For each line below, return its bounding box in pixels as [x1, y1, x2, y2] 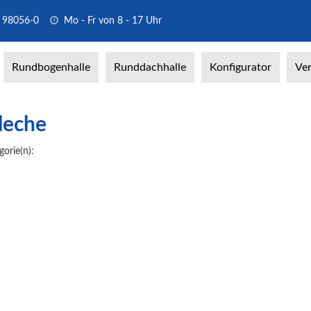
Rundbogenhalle [12, 62, 90, 73]
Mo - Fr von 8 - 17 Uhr [61, 16, 162, 26]
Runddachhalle [114, 62, 186, 73]
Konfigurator [210, 62, 271, 73]
